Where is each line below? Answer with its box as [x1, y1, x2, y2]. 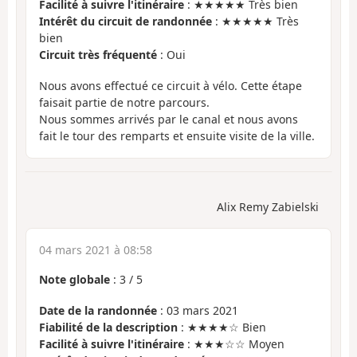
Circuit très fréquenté [39, 47, 157, 63]
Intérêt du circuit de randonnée [39, 14, 212, 29]
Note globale [39, 272, 110, 288]
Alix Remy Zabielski [217, 199, 319, 215]
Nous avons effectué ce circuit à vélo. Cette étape [39, 77, 302, 93]
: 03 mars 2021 [157, 302, 238, 318]
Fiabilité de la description [39, 319, 178, 335]
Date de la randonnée [39, 302, 157, 318]
